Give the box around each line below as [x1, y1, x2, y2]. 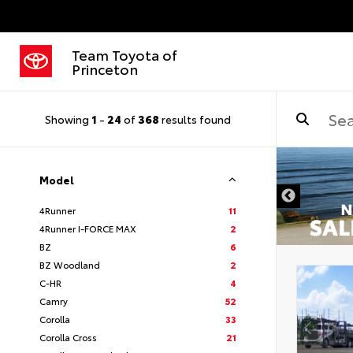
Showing [45, 110, 91, 127]
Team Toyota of [72, 44, 177, 65]
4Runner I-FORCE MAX [39, 221, 136, 235]
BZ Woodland [39, 258, 100, 271]
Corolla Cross [39, 330, 97, 344]
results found [159, 110, 231, 127]
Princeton [72, 58, 138, 79]
